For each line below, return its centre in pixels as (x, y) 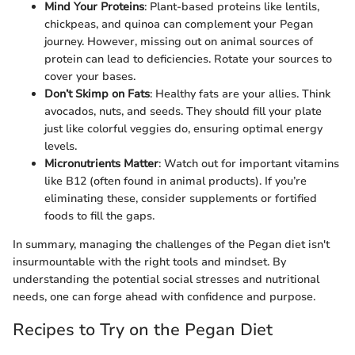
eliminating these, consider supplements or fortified (181, 199)
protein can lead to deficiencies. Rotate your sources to (188, 59)
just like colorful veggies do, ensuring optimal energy (183, 129)
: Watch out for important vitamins (249, 164)
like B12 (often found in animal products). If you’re (176, 181)
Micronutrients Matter (101, 164)
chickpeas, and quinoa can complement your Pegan (179, 25)
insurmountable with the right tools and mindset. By (149, 262)
